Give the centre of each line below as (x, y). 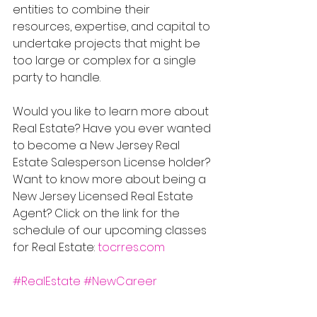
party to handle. (57, 78)
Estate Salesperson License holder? (113, 163)
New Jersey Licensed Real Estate (104, 197)
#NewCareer (120, 282)
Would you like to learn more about (112, 112)
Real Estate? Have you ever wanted (113, 129)
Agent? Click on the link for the (98, 214)
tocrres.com (131, 248)
